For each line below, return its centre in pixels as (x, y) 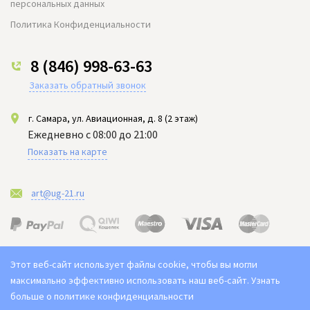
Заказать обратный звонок (88, 85)
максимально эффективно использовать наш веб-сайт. (131, 280)
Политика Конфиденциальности (81, 24)
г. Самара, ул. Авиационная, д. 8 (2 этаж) (113, 118)
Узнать (266, 280)
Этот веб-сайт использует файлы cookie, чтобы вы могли (134, 264)
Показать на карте (67, 151)
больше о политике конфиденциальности (102, 296)
